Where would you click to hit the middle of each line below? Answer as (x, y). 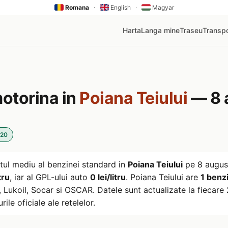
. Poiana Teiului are (163, 177)
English (120, 7)
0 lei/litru (108, 177)
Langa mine (160, 30)
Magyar (162, 7)
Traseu (191, 30)
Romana (76, 7)
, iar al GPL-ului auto (50, 177)
